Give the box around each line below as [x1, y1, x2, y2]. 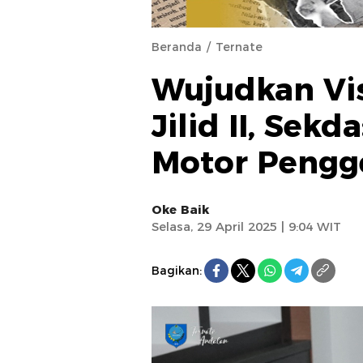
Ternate [216, 40, 263, 54]
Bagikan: [152, 263, 202, 278]
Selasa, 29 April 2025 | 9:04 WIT [152, 219, 341, 234]
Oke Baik [152, 202, 209, 217]
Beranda [152, 40, 202, 54]
